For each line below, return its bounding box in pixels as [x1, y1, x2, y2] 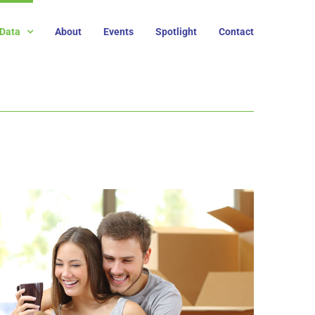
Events [103, 25, 134, 37]
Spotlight [155, 25, 197, 37]
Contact [219, 25, 254, 37]
